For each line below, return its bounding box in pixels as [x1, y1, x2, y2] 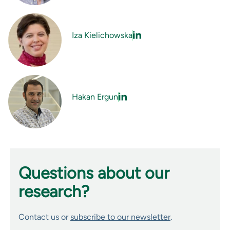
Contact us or [18, 212, 70, 222]
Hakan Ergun [72, 91, 118, 102]
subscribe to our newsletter [70, 212, 170, 222]
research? [18, 181, 89, 201]
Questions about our [18, 163, 169, 183]
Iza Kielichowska [72, 30, 132, 40]
